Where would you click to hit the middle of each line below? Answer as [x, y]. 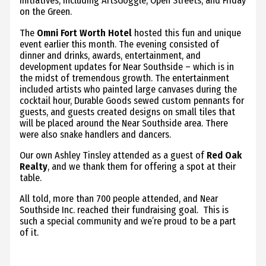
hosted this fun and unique [187, 33]
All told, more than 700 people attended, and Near [119, 199]
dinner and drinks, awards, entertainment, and [110, 55]
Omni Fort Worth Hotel [85, 33]
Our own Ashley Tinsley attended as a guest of [113, 155]
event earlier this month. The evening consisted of [120, 44]
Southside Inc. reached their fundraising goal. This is [124, 210]
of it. [29, 233]
